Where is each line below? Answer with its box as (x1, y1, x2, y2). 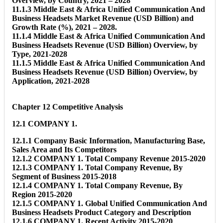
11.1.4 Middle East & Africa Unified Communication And (12, 31, 205, 40)
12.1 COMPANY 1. (12, 119, 77, 128)
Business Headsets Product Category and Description (12, 208, 191, 217)
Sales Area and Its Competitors (12, 145, 116, 154)
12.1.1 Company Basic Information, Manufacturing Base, (12, 136, 205, 145)
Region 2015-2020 (12, 190, 72, 199)
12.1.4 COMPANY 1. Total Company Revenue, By (12, 181, 183, 190)
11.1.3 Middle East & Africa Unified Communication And (12, 4, 205, 13)
